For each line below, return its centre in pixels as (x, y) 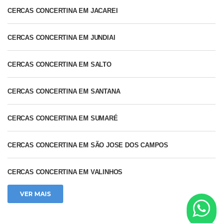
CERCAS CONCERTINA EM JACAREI (63, 11)
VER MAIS (35, 194)
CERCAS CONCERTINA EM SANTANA (64, 92)
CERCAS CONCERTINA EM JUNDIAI (61, 38)
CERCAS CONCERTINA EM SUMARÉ (63, 118)
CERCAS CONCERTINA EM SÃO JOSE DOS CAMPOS (88, 145)
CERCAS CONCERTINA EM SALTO (59, 65)
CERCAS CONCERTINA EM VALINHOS (65, 172)
